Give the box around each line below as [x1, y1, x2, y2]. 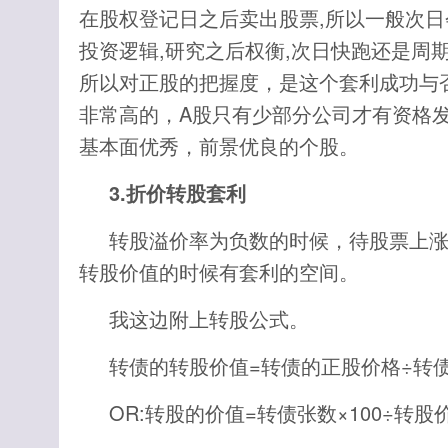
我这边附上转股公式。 [109, 304, 309, 333]
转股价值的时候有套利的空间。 [79, 257, 359, 286]
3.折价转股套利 [109, 178, 246, 207]
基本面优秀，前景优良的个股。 [79, 131, 359, 160]
